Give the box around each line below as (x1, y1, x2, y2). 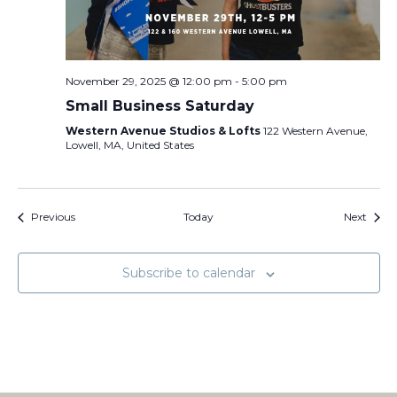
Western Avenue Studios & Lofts (65, 124, 263, 138)
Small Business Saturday (65, 97, 254, 115)
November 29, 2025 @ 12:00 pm (65, 74, 232, 89)
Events (74, 209, 109, 223)
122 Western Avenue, (262, 124, 368, 138)
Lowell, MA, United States (65, 138, 194, 152)
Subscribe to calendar (122, 265, 255, 282)
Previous (30, 210, 75, 224)
